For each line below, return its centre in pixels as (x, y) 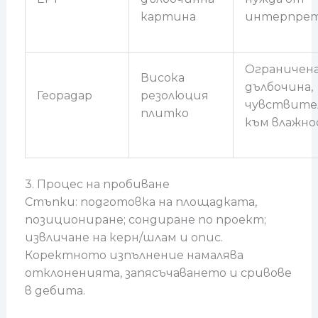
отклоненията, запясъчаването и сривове (158, 273)
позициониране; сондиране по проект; (145, 219)
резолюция (174, 95)
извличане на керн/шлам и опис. (124, 237)
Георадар (64, 95)
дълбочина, (279, 87)
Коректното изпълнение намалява (134, 255)
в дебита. (55, 290)
